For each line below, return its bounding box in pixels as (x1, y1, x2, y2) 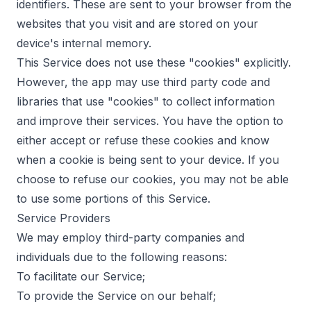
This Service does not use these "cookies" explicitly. (17, 56, 291, 69)
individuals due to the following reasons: (17, 250, 227, 264)
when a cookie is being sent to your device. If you (17, 153, 279, 167)
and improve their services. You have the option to (17, 114, 283, 128)
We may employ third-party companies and (17, 230, 244, 244)
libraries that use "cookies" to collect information (17, 94, 275, 108)
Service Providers (17, 211, 110, 225)
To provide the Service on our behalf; (17, 289, 216, 303)
